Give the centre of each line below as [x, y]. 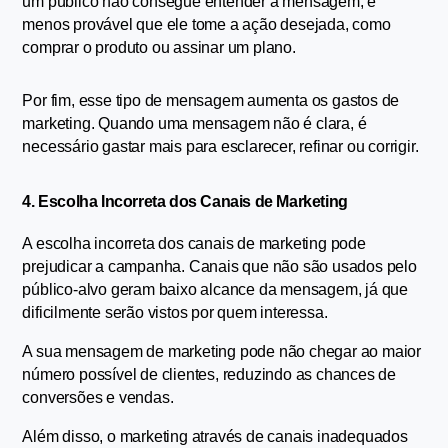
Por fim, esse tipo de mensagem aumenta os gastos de [211, 101]
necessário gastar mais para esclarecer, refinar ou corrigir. [220, 147]
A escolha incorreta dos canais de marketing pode [194, 244]
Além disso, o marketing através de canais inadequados [215, 437]
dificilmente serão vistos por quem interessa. [175, 313]
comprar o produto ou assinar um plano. [159, 48]
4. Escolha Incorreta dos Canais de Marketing [185, 202]
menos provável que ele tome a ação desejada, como [206, 25]
